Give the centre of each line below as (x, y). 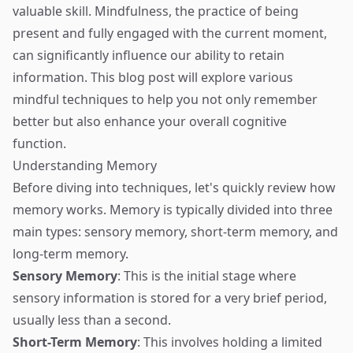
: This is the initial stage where (207, 276)
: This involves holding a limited (230, 342)
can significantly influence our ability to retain (149, 55)
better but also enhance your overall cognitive (150, 121)
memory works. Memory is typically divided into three (173, 210)
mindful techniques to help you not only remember (165, 99)
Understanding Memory (85, 165)
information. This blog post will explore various (153, 77)
